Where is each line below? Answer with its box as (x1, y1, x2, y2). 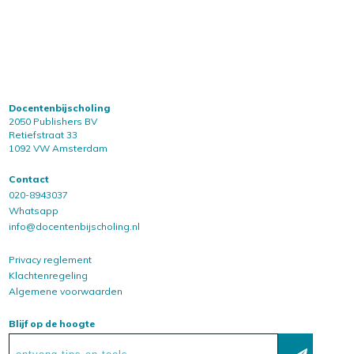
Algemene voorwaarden (9, 284, 122, 297)
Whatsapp (9, 204, 58, 217)
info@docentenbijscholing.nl (9, 220, 140, 232)
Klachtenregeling (9, 269, 88, 281)
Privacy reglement (9, 253, 92, 265)
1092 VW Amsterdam (9, 141, 107, 154)
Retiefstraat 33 (9, 128, 77, 141)
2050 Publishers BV (9, 115, 97, 127)
